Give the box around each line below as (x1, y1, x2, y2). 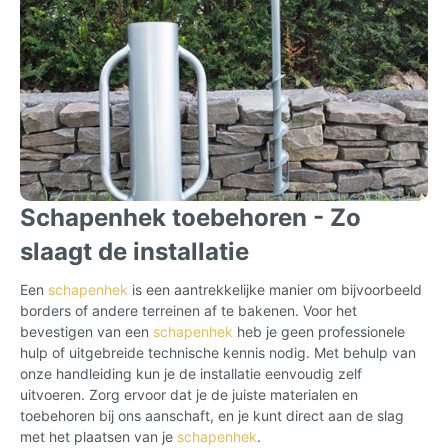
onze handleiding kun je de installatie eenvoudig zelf (20, 364, 362, 382)
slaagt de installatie (20, 236, 249, 266)
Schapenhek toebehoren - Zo (20, 202, 361, 232)
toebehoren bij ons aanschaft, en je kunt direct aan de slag (20, 406, 404, 424)
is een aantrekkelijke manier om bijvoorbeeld (128, 280, 422, 298)
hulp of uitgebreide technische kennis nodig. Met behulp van (20, 343, 416, 361)
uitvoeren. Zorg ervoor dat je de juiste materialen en (20, 385, 358, 403)
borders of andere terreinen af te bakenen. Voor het (20, 301, 357, 319)
